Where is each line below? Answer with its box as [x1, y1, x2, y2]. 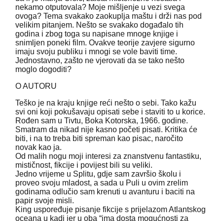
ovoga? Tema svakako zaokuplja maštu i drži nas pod [15, 12, 202, 21]
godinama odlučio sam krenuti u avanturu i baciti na [15, 187, 195, 196]
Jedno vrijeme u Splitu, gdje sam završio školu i [15, 170, 181, 179]
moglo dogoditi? [15, 65, 72, 74]
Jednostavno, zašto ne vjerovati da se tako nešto [15, 56, 184, 65]
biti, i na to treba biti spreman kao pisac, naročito [15, 134, 183, 143]
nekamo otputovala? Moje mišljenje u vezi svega [15, 3, 185, 12]
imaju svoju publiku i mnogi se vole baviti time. [15, 47, 177, 56]
